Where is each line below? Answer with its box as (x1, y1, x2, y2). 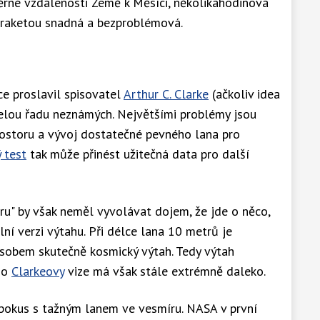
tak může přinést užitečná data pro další (26, 145, 249, 162)
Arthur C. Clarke (124, 85, 209, 102)
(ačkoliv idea (209, 85, 280, 102)
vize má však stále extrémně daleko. (64, 262, 266, 279)
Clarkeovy (11, 262, 64, 279)
